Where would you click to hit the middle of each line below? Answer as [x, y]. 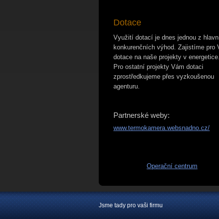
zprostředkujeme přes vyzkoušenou [164, 77]
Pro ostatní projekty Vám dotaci [158, 67]
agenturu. [127, 86]
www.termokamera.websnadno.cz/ [162, 128]
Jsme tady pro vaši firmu [131, 205]
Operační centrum [172, 166]
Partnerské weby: [142, 115]
